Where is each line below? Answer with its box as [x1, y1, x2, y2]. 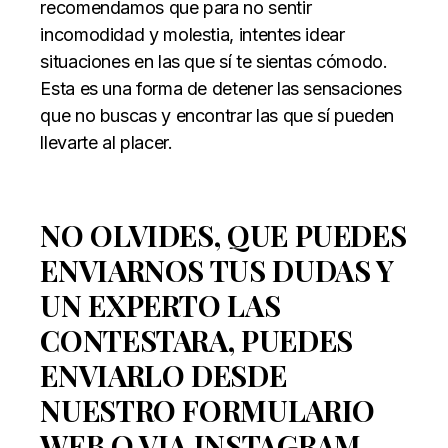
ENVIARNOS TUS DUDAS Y [40, 250, 394, 289]
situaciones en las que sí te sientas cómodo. [40, 50, 388, 72]
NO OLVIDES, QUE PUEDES [40, 215, 407, 254]
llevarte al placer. [40, 131, 173, 153]
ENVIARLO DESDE [40, 355, 287, 394]
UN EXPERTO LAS [40, 285, 281, 324]
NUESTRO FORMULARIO [40, 390, 375, 429]
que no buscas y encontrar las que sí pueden [40, 104, 394, 126]
